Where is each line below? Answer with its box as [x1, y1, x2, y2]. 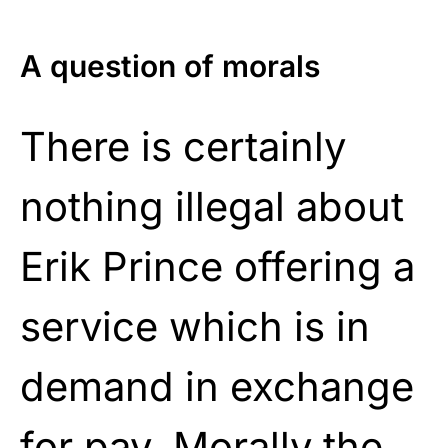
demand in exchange [20, 362, 414, 412]
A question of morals [20, 48, 320, 85]
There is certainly [20, 122, 346, 172]
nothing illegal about [20, 182, 404, 232]
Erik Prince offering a [20, 242, 415, 292]
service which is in [20, 302, 370, 352]
